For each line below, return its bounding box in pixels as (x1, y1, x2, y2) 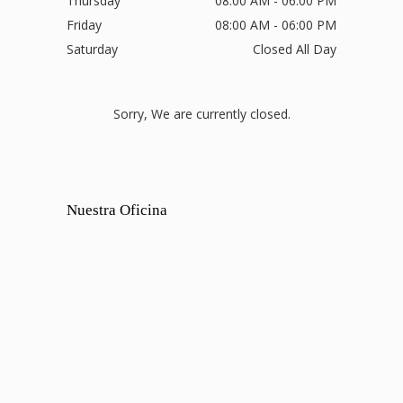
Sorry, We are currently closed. (112, 104, 291, 122)
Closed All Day (253, 40, 336, 58)
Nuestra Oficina (67, 201, 167, 219)
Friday (67, 16, 102, 34)
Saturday (67, 40, 118, 58)
